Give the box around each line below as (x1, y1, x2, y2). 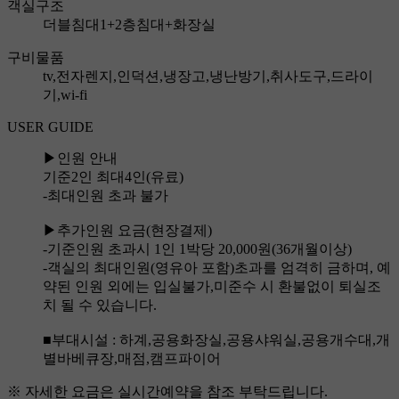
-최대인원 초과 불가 (43, 188, 168, 204)
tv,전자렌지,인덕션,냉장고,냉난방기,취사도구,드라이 (43, 69, 373, 85)
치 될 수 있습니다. (43, 297, 157, 313)
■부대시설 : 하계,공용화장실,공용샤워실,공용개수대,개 (43, 332, 390, 348)
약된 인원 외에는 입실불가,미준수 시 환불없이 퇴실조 (43, 279, 381, 295)
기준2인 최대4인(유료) (43, 169, 183, 185)
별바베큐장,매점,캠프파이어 (43, 351, 221, 367)
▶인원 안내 (43, 151, 118, 167)
